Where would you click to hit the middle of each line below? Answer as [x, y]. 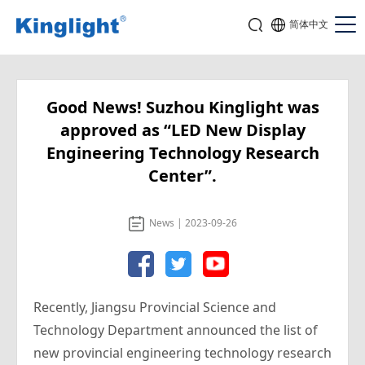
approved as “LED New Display [182, 130]
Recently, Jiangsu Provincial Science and [155, 307]
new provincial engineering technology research [182, 353]
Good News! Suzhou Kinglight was [182, 107]
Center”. [182, 176]
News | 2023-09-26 [193, 223]
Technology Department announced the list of [176, 330]
